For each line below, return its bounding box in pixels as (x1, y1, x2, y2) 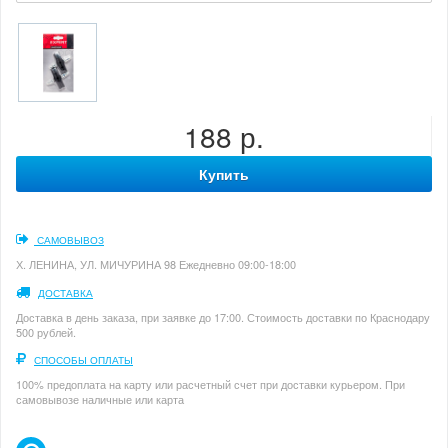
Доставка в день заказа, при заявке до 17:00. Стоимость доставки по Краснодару (16, 308, 430, 325)
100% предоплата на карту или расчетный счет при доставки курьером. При (16, 376, 405, 393)
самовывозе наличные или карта (16, 391, 184, 408)
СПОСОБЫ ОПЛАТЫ (34, 353, 133, 368)
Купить (199, 164, 249, 185)
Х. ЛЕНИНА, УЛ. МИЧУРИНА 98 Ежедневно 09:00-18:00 (16, 256, 296, 273)
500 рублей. (16, 323, 76, 340)
